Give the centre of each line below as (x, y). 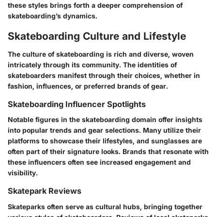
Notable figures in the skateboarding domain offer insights (105, 120)
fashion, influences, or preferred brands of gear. (88, 86)
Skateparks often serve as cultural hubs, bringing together (105, 206)
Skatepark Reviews (45, 191)
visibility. (23, 173)
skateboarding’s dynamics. (53, 15)
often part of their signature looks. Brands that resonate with (108, 152)
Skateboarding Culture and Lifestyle (97, 36)
